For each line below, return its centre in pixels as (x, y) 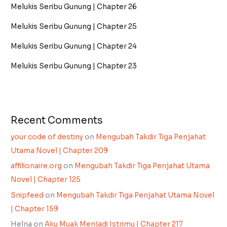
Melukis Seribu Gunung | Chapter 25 (74, 26)
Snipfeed (27, 195)
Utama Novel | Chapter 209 (60, 150)
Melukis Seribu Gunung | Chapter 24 (74, 46)
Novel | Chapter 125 (46, 180)
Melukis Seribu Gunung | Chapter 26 (74, 7)
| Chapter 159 (35, 209)
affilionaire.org (36, 166)
